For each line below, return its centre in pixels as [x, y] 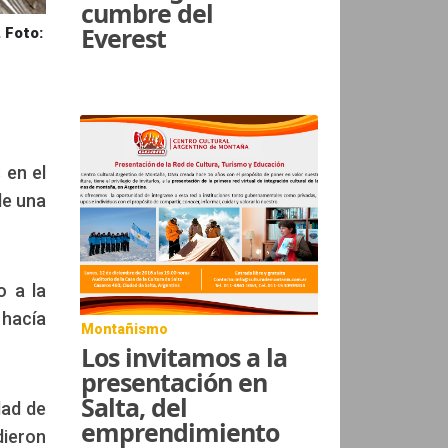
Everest [124, 37]
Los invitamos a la [184, 356]
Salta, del [134, 406]
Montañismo [125, 328]
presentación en [174, 381]
